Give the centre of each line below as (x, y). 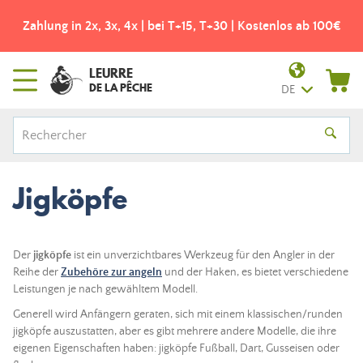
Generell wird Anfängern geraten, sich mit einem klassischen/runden (178, 314)
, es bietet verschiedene (293, 272)
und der (184, 272)
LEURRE (111, 73)
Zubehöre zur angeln (111, 272)
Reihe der (37, 272)
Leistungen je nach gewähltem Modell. (105, 289)
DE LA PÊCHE (121, 88)
